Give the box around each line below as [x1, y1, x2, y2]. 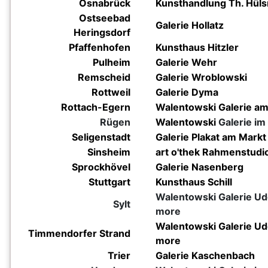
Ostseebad [79, 12, 130, 24]
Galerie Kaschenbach [156, 249, 255, 261]
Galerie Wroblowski [156, 71, 247, 83]
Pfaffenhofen [69, 41, 130, 53]
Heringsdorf [74, 26, 130, 38]
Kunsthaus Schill [156, 176, 232, 188]
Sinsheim [87, 146, 130, 158]
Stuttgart [89, 176, 130, 188]
